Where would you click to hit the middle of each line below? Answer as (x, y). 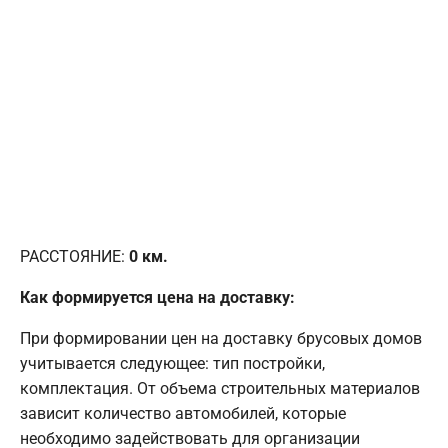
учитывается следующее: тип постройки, (172, 363)
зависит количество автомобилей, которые (183, 413)
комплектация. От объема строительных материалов (220, 388)
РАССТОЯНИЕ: (74, 256)
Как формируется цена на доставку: (157, 297)
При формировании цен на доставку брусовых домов (221, 338)
